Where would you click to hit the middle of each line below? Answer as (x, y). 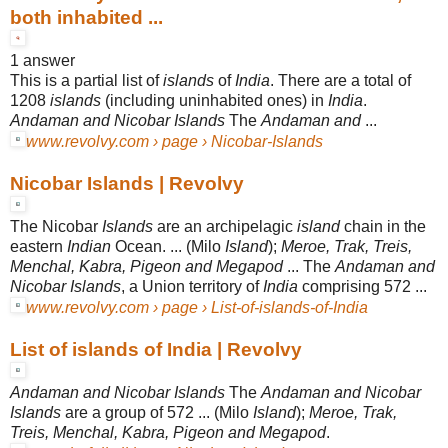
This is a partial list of (86, 80)
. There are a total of (340, 80)
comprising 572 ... (362, 286)
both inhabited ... (86, 17)
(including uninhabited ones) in (214, 100)
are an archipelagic (225, 226)
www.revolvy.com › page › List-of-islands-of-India (197, 307)
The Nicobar (56, 226)
